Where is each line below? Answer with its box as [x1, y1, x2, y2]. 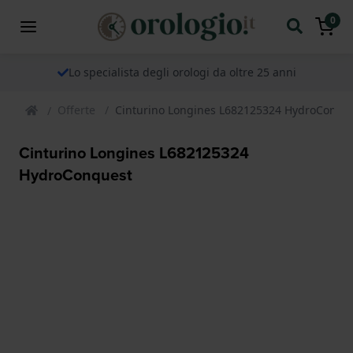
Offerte [58, 102, 95, 117]
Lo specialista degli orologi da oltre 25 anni [68, 64, 296, 80]
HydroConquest [19, 162, 132, 186]
